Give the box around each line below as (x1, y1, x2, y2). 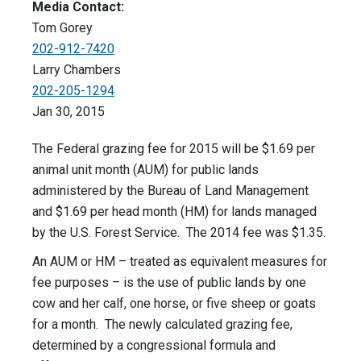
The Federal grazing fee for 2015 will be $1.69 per (32, 141, 315, 157)
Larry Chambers (32, 62, 121, 78)
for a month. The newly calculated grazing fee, (32, 317, 293, 333)
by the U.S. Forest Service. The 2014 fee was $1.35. (32, 225, 326, 241)
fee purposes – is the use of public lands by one (32, 275, 306, 291)
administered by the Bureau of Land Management (32, 183, 309, 199)
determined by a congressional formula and (32, 338, 276, 354)
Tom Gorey (32, 20, 93, 36)
